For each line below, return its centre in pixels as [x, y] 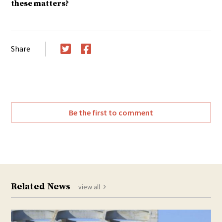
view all [89, 187]
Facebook [98, 60]
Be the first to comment [111, 112]
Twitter [73, 60]
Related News [41, 186]
